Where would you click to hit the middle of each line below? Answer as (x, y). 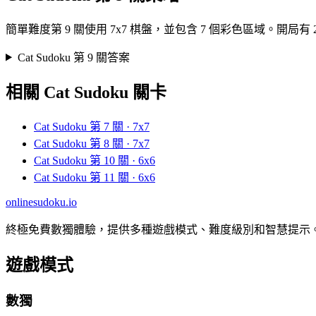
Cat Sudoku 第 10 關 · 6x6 (95, 161)
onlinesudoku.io (41, 202)
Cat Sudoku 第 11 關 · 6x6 (95, 178)
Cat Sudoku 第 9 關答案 (73, 57)
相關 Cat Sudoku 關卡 (86, 93)
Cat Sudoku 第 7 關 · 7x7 (92, 127)
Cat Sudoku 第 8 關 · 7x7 (92, 144)
